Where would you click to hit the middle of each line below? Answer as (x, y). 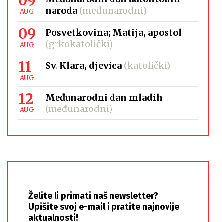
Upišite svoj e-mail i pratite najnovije (104, 207)
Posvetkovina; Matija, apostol (114, 33)
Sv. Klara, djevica (84, 66)
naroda (61, 11)
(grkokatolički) (79, 44)
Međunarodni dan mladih (104, 98)
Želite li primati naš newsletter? (93, 196)
